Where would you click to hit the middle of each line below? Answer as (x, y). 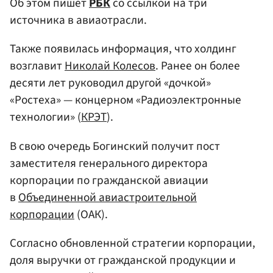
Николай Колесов (110, 66)
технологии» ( (45, 117)
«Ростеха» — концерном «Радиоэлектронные (126, 100)
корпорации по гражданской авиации (109, 180)
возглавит (37, 66)
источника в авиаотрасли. (78, 20)
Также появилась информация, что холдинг (123, 49)
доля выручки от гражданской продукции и (123, 260)
